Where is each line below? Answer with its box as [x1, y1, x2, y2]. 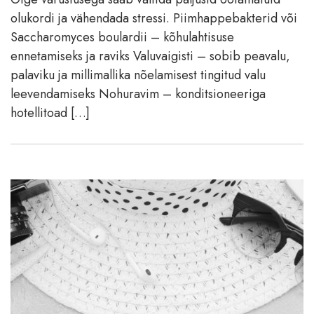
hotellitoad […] [11, 103, 90, 122]
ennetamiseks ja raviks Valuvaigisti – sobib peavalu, [11, 46, 290, 65]
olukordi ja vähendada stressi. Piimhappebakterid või [11, 8, 297, 27]
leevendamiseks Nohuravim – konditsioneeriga [11, 84, 266, 103]
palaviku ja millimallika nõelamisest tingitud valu [11, 65, 266, 84]
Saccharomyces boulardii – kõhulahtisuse [11, 27, 234, 46]
